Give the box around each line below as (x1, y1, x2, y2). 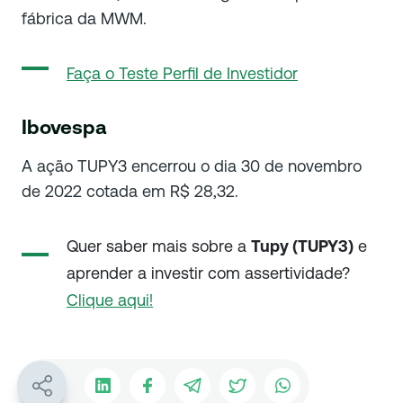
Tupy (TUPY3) (251, 236, 354, 255)
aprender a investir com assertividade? (67, 263, 350, 282)
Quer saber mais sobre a (67, 236, 251, 255)
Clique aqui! (67, 290, 153, 309)
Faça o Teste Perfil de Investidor (67, 63, 298, 83)
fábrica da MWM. (22, 8, 147, 28)
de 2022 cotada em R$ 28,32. (22, 181, 238, 201)
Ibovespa (22, 115, 106, 139)
